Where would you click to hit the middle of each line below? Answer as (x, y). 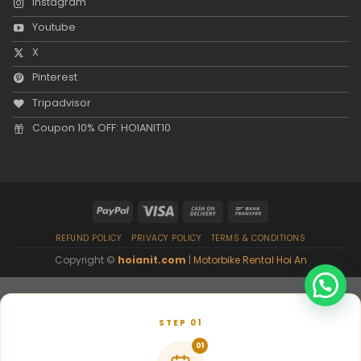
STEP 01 (180, 323)
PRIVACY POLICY (167, 238)
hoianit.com (151, 259)
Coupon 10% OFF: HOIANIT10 (102, 127)
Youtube (54, 27)
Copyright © (86, 259)
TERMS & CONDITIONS (258, 238)
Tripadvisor (62, 102)
